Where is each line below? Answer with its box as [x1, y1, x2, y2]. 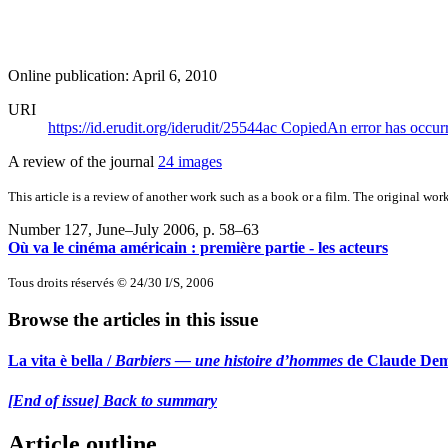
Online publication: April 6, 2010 [8, 66, 217, 84]
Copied [281, 118, 327, 136]
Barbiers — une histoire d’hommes [115, 352, 343, 370]
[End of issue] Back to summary [8, 391, 217, 409]
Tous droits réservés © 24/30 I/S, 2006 [8, 274, 214, 290]
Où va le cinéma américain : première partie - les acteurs [8, 238, 388, 256]
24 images [158, 152, 222, 170]
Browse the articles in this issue [8, 309, 258, 331]
